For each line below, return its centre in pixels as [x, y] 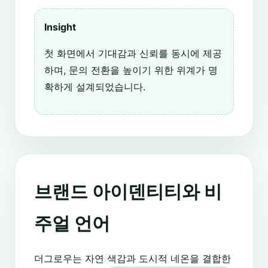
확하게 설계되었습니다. [95, 87]
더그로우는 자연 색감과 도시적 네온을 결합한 [133, 259]
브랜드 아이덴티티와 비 [128, 192]
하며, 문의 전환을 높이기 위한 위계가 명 [131, 70]
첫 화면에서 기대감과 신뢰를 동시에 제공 [133, 54]
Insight [60, 27]
